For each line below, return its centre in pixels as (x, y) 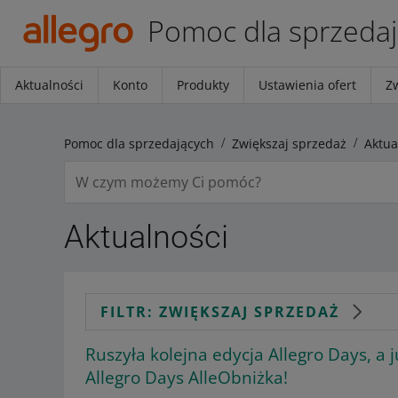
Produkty (203, 85)
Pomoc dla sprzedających (139, 143)
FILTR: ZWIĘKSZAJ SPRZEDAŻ (220, 312)
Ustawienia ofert (307, 85)
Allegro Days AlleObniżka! (187, 378)
